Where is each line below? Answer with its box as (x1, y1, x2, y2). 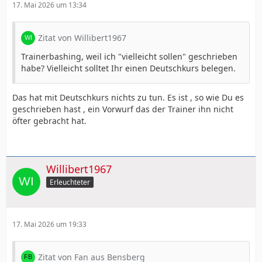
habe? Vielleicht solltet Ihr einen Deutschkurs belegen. (21, 62, 236, 74)
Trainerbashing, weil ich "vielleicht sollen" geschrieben (21, 50, 237, 62)
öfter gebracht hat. (12, 115, 87, 126)
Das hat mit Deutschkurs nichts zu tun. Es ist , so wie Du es (12, 91, 244, 103)
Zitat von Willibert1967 (38, 32, 126, 43)
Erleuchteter (50, 177, 90, 188)
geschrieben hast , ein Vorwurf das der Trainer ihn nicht (12, 103, 233, 115)
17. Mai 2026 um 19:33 (12, 219, 87, 230)
